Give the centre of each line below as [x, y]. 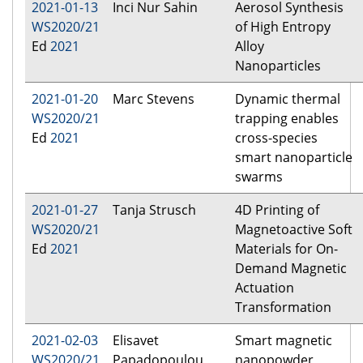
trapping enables [287, 119]
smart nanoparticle [294, 158]
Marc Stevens [154, 99]
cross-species [276, 138]
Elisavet [136, 341]
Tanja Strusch [154, 210]
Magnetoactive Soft [294, 230]
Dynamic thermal [288, 99]
